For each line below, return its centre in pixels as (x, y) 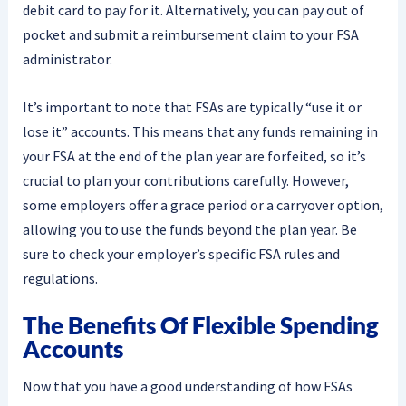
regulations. (60, 278)
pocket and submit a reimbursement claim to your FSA (190, 35)
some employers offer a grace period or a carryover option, (203, 204)
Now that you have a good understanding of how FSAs (187, 386)
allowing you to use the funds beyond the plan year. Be (189, 229)
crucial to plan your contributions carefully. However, (185, 180)
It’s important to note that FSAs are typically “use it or (192, 106)
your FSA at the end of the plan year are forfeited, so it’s (194, 155)
